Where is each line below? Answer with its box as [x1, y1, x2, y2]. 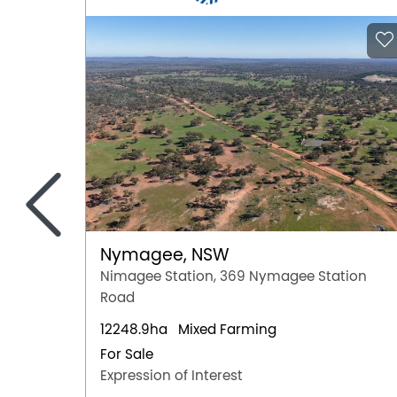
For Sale [100, 346, 153, 362]
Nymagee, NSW [100, 245, 230, 264]
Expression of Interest [100, 368, 243, 383]
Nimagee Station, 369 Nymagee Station [100, 269, 367, 284]
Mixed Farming [178, 322, 276, 337]
